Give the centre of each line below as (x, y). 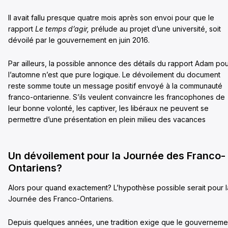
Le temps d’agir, (63, 29)
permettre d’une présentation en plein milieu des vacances (107, 120)
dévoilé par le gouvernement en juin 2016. (79, 40)
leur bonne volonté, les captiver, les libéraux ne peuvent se (108, 108)
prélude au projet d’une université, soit (156, 29)
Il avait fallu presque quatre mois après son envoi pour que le (111, 18)
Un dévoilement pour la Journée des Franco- (117, 156)
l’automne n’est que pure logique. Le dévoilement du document (114, 75)
